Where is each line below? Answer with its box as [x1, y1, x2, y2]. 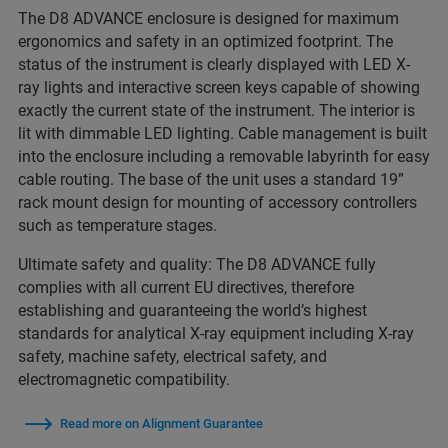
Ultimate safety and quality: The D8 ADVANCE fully [18, 255, 376, 275]
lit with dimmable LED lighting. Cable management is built [18, 124, 427, 144]
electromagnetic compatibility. [18, 370, 230, 390]
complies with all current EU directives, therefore [18, 278, 354, 298]
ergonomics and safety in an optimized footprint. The [18, 32, 393, 52]
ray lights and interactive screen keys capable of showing [18, 78, 420, 98]
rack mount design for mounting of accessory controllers [18, 193, 417, 213]
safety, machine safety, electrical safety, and [18, 347, 327, 367]
